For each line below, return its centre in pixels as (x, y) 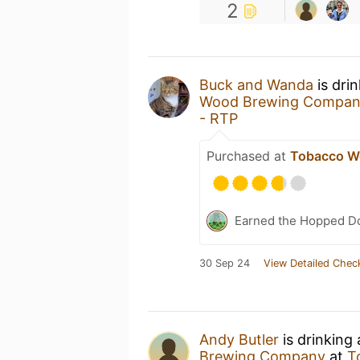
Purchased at (248, 155)
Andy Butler (239, 339)
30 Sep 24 (225, 263)
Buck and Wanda (256, 84)
